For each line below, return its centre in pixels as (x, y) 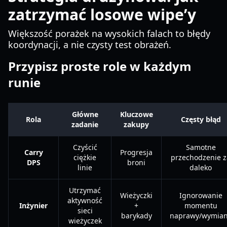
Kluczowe (136, 114)
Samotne (201, 147)
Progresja (136, 152)
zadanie (85, 124)
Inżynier (33, 205)
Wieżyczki (136, 195)
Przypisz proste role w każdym (100, 66)
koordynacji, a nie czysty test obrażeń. (90, 45)
